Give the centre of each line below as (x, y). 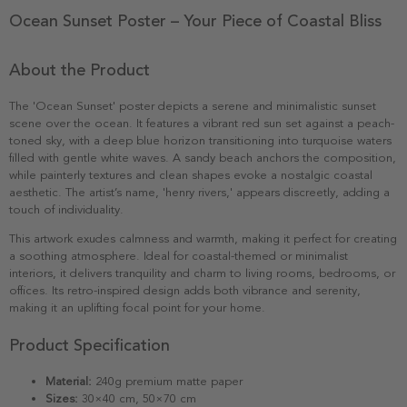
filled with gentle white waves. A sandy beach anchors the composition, (203, 159)
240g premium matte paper (167, 382)
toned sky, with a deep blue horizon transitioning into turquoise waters (200, 141)
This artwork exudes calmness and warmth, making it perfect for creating (203, 239)
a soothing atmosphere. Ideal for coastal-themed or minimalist (179, 257)
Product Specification (89, 346)
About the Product (79, 70)
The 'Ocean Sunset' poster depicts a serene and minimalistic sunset (193, 107)
